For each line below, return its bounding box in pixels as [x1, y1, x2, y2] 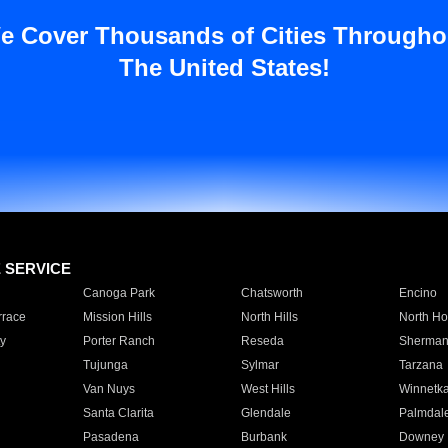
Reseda [240, 334, 284, 348]
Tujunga [82, 358, 128, 372]
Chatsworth [240, 286, 303, 300]
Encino [398, 286, 437, 300]
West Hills [240, 382, 295, 396]
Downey [398, 430, 444, 444]
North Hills [240, 310, 298, 324]
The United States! [118, 54, 330, 81]
